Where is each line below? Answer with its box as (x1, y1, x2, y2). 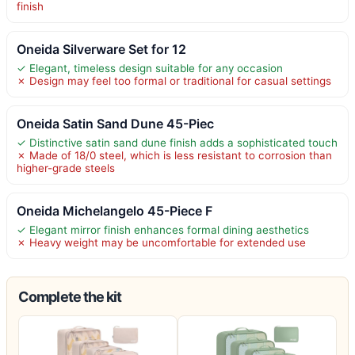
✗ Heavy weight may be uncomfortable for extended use (17, 235, 306, 249)
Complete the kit (18, 288, 122, 305)
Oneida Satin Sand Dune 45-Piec (17, 115, 214, 132)
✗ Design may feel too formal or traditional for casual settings (17, 74, 331, 87)
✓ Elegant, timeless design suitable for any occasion (17, 61, 283, 74)
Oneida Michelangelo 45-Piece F (17, 202, 212, 219)
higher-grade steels (17, 161, 115, 174)
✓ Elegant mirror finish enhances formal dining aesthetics (17, 223, 309, 236)
